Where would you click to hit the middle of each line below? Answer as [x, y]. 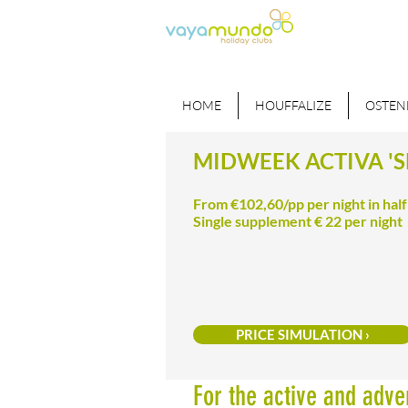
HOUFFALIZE [293, 105]
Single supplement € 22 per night [298, 221]
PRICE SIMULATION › [302, 334]
